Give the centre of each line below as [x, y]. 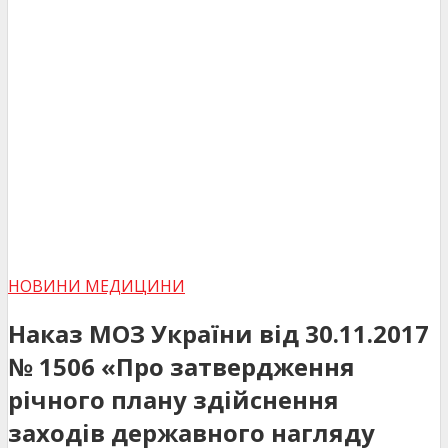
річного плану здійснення [173, 399]
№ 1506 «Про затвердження [181, 366]
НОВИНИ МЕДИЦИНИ [96, 285]
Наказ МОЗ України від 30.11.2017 [218, 333]
